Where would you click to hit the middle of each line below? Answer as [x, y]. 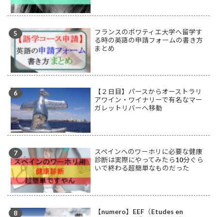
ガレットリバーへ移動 [129, 108]
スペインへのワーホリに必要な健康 [149, 152]
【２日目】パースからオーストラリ [148, 92]
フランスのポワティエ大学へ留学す [149, 32]
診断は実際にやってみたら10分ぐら [149, 160]
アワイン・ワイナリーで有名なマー [149, 100]
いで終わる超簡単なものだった [142, 168]
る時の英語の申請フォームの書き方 [149, 40]
